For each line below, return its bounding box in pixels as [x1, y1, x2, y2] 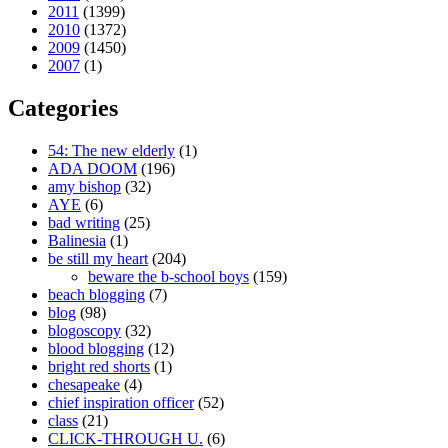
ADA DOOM [48, 159, 137, 177]
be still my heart [48, 249, 148, 267]
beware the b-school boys [88, 267, 249, 285]
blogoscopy [48, 321, 121, 339]
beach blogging [48, 285, 145, 303]
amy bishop [48, 177, 121, 195]
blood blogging [48, 339, 144, 357]
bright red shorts [48, 357, 150, 375]
